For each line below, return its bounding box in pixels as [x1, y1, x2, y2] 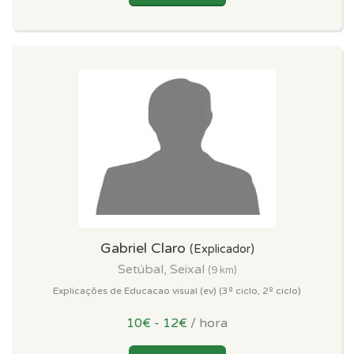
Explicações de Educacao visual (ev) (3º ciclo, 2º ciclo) [53, 284, 301, 296]
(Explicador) [189, 242, 254, 256]
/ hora [187, 314, 228, 331]
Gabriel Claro [100, 239, 190, 257]
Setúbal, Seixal [117, 261, 208, 277]
